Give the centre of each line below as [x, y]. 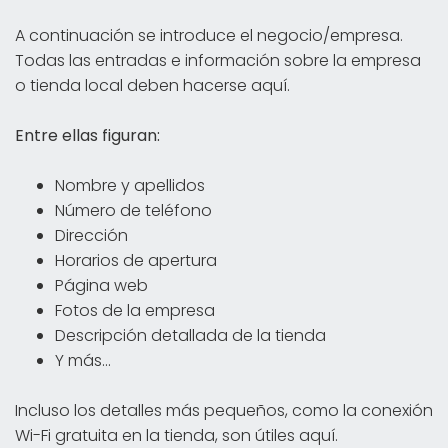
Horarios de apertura [136, 260]
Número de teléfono [133, 210]
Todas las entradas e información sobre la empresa [218, 60]
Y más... [83, 360]
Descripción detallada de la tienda [190, 335]
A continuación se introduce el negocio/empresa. [209, 35]
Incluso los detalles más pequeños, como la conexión [224, 410]
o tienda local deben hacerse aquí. [152, 85]
